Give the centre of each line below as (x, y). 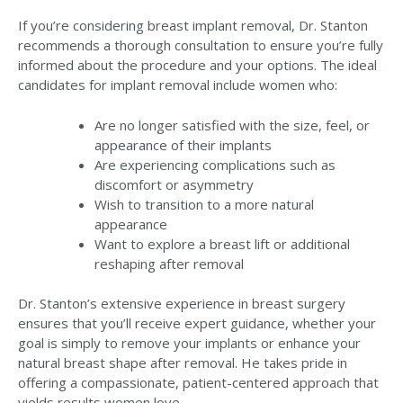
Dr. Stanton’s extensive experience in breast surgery (182, 304)
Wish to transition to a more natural (204, 204)
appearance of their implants (183, 144)
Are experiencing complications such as (215, 164)
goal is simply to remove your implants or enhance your (189, 343)
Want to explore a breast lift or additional (222, 243)
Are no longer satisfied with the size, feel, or (232, 125)
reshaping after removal (169, 263)
